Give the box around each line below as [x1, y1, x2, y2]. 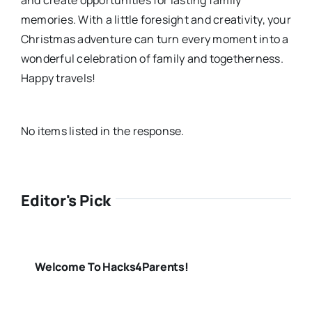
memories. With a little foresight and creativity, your [20, 11, 291, 27]
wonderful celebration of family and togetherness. [20, 50, 283, 66]
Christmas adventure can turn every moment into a [20, 31, 289, 47]
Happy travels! [20, 70, 96, 86]
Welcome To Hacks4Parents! [34, 258, 189, 274]
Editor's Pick [20, 189, 111, 211]
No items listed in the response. [20, 123, 185, 139]
